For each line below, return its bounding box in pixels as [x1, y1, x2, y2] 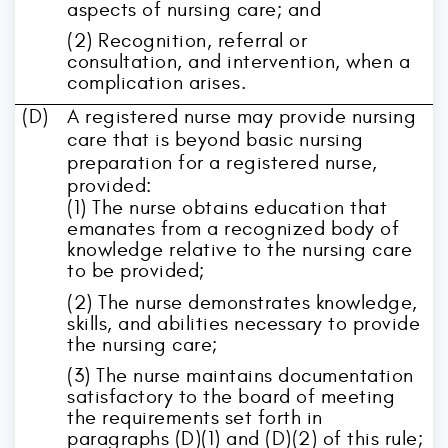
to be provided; [67, 259, 205, 282]
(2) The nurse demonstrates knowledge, [67, 290, 418, 314]
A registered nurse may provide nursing [67, 105, 417, 128]
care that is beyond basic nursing [67, 128, 364, 151]
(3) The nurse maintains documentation [67, 364, 414, 388]
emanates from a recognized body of [67, 217, 400, 240]
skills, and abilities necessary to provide [67, 311, 421, 335]
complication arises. [67, 71, 247, 95]
